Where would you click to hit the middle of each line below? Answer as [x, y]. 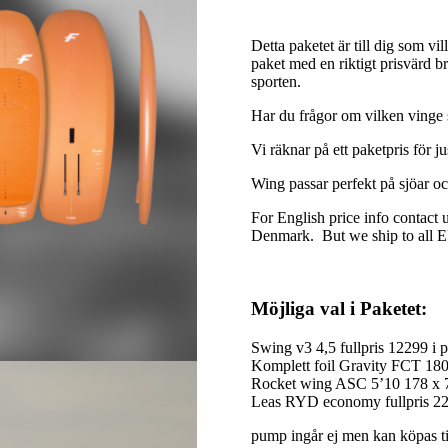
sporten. [275, 82]
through [404, 31]
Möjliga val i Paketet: [338, 308]
